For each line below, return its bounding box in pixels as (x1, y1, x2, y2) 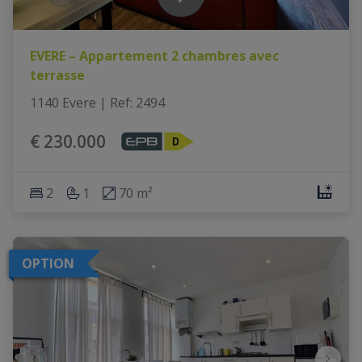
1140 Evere (29, 94, 96, 112)
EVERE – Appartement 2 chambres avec (29, 47, 279, 65)
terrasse (29, 66, 85, 85)
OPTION (22, 255, 74, 273)
